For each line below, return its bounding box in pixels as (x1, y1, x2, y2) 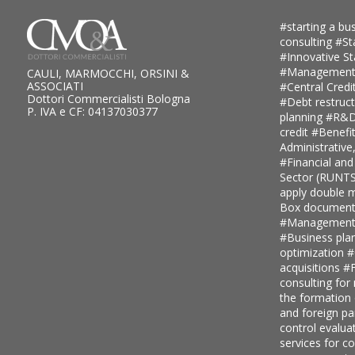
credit (279, 124, 311, 139)
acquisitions (279, 259, 343, 275)
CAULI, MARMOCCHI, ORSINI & (26, 65, 189, 81)
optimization (279, 244, 347, 260)
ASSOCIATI (26, 78, 83, 94)
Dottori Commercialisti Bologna (26, 90, 190, 106)
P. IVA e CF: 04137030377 (26, 103, 158, 119)
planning (279, 109, 326, 124)
